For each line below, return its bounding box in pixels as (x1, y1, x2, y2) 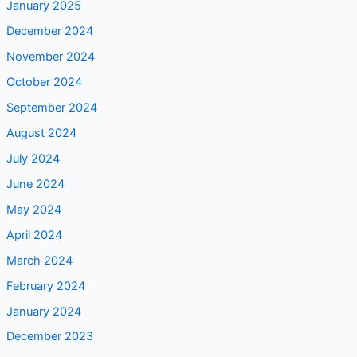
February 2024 (6, 278, 85, 293)
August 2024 (6, 125, 76, 140)
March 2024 (6, 253, 73, 268)
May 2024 (6, 202, 61, 217)
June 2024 (6, 176, 65, 191)
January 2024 (6, 304, 81, 319)
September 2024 (6, 100, 97, 115)
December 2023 (6, 329, 93, 344)
